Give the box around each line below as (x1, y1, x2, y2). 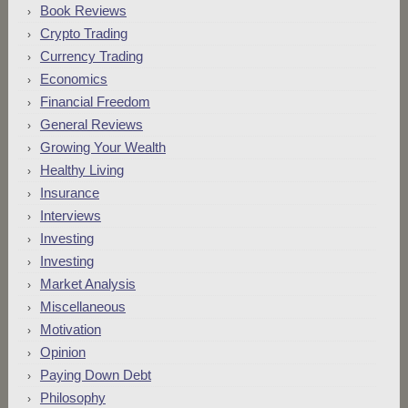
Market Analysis (39, 276, 136, 291)
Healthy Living (39, 162, 124, 178)
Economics (39, 71, 107, 87)
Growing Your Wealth (39, 139, 166, 155)
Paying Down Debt (39, 367, 151, 382)
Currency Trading (39, 48, 143, 64)
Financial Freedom (39, 94, 150, 109)
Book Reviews (39, 3, 127, 18)
